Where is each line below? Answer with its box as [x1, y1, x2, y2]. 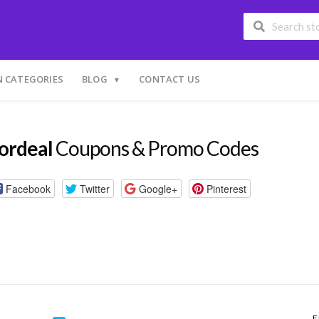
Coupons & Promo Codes [53, 136, 258, 160]
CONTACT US [139, 73, 201, 85]
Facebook [5, 181, 51, 196]
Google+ [138, 181, 177, 196]
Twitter [79, 181, 110, 196]
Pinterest [206, 181, 246, 196]
